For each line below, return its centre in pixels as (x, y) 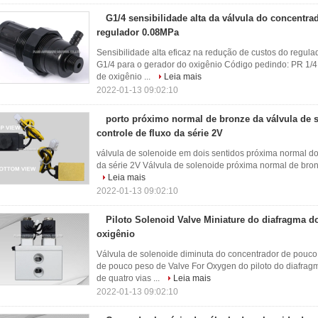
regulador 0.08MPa (138, 32)
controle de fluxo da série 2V (160, 133)
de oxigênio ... (125, 77)
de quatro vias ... (129, 278)
